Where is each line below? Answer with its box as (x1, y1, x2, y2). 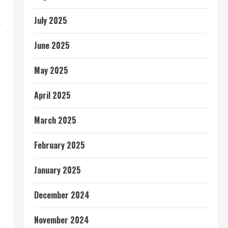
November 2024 (34, 214, 89, 226)
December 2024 (34, 189, 90, 201)
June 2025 (34, 39, 70, 51)
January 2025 (34, 164, 81, 176)
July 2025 (34, 14, 67, 26)
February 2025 (34, 139, 85, 151)
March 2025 (34, 114, 76, 126)
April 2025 (34, 89, 71, 101)
